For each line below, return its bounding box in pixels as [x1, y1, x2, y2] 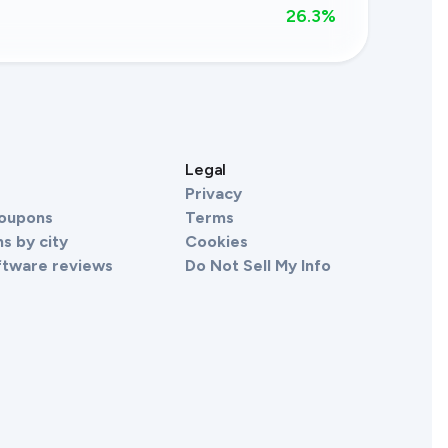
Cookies [185, 232, 248, 251]
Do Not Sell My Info [185, 256, 331, 275]
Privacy [185, 184, 242, 203]
